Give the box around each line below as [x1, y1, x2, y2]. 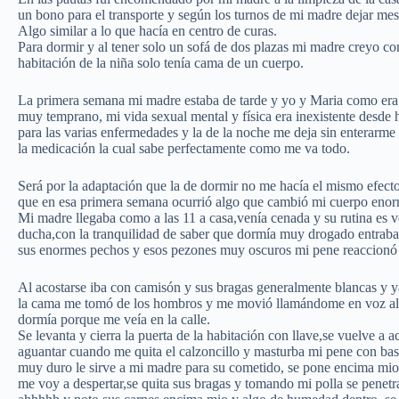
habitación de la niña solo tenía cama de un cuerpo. [18, 55, 304, 71]
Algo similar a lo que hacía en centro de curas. [18, 23, 277, 39]
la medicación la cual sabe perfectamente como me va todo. [18, 141, 350, 157]
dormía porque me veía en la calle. [18, 312, 210, 328]
